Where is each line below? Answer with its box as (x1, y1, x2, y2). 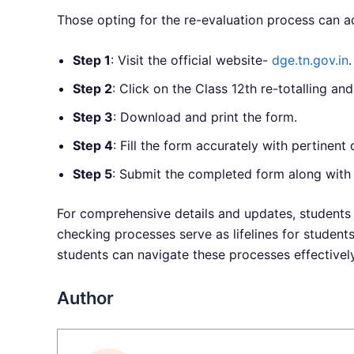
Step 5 (73, 166, 112, 183)
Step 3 (73, 109, 113, 126)
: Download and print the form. (113, 109, 297, 126)
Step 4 (73, 137, 113, 154)
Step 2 (73, 81, 112, 97)
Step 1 (73, 52, 111, 69)
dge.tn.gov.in (272, 52, 348, 69)
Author (57, 287, 114, 308)
